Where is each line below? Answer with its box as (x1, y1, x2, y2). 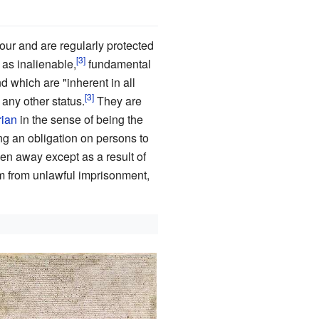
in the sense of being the (16, 110, 143, 127)
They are (93, 92, 142, 109)
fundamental (85, 55, 151, 72)
